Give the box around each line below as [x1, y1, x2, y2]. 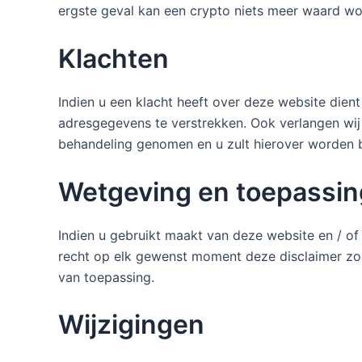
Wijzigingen [58, 309, 204, 341]
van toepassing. [58, 268, 154, 285]
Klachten [58, 42, 169, 74]
